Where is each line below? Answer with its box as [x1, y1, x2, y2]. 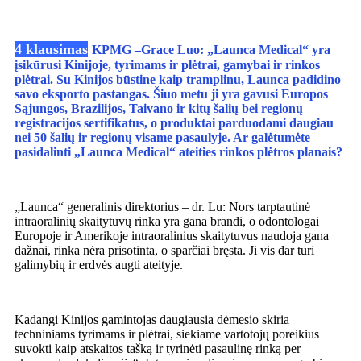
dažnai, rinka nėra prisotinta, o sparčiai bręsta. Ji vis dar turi [15, 243, 314, 258]
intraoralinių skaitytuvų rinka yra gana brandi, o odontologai [15, 214, 319, 229]
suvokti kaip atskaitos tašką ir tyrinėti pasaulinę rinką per [15, 342, 301, 356]
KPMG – [92, 43, 141, 57]
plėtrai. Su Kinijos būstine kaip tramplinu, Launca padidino [15, 73, 341, 87]
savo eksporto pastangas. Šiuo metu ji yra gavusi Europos [15, 87, 328, 102]
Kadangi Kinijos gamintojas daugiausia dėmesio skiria [15, 313, 289, 327]
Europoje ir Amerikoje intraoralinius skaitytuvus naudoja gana [15, 229, 329, 243]
